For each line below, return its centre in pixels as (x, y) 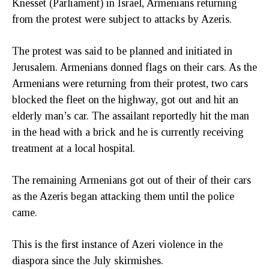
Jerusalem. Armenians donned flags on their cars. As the (134, 67)
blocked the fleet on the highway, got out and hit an (125, 99)
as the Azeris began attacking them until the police (123, 196)
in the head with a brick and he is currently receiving (128, 132)
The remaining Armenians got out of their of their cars (131, 180)
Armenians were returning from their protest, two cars (130, 83)
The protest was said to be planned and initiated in (122, 51)
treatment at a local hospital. (74, 148)
